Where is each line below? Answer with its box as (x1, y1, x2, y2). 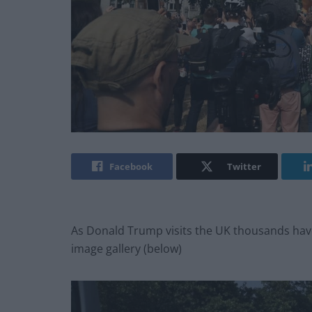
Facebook (109, 160, 153, 173)
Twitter (226, 160, 261, 173)
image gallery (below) (71, 241, 182, 257)
